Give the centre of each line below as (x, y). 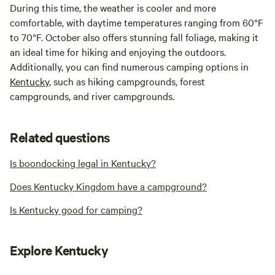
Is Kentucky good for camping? (76, 210)
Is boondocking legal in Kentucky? (83, 163)
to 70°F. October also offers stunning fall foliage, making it (134, 37)
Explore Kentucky (59, 250)
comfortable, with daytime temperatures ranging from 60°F (137, 22)
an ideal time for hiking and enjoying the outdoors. (118, 52)
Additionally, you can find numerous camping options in (129, 67)
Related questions (60, 137)
